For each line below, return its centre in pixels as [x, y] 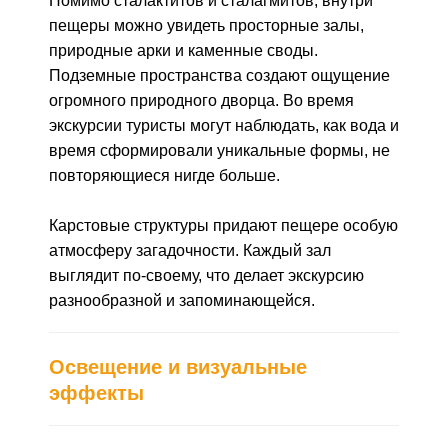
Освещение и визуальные [178, 367]
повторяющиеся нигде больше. [164, 175]
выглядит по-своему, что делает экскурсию [206, 275]
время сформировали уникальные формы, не [219, 150]
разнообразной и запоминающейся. [182, 300]
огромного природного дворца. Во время [201, 100]
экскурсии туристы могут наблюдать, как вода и [224, 125]
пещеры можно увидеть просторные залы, [206, 25]
